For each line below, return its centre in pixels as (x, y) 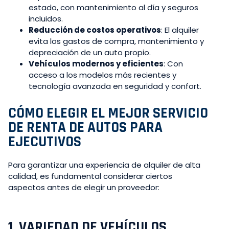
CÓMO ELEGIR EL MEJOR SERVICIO (108, 113)
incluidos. (46, 18)
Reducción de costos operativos (95, 30)
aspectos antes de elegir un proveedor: (84, 187)
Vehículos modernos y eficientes (96, 63)
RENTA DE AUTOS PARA (95, 127)
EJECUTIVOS (45, 142)
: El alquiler (180, 30)
